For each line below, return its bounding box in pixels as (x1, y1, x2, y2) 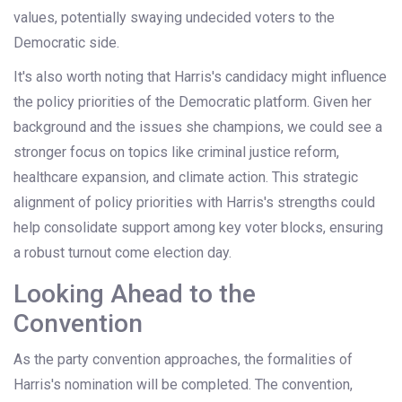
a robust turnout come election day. (13, 244, 232, 262)
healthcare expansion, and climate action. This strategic (13, 169, 358, 187)
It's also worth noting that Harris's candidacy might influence (13, 68, 387, 86)
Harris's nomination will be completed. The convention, (13, 376, 353, 394)
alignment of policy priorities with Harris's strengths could (13, 194, 375, 212)
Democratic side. (13, 34, 119, 52)
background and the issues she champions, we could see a (13, 118, 382, 136)
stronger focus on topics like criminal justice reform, (13, 144, 339, 162)
